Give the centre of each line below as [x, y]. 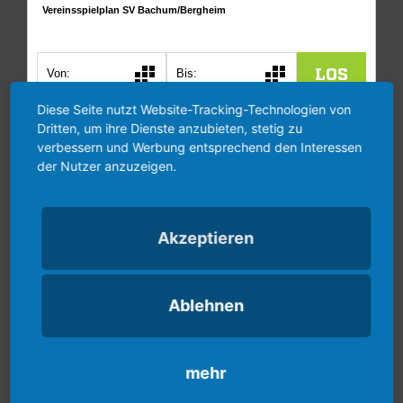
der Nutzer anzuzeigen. [107, 166]
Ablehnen [206, 305]
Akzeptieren [206, 237]
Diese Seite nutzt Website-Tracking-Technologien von [194, 109]
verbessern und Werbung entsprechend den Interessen [200, 147]
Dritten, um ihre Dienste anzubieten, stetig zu [170, 128]
